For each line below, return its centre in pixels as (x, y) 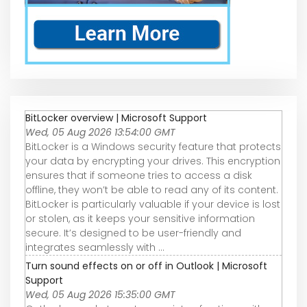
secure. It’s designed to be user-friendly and (133, 233)
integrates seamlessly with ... (95, 247)
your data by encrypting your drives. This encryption (153, 161)
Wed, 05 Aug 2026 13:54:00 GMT (100, 132)
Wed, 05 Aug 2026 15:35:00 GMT (100, 294)
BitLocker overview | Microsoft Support (116, 118)
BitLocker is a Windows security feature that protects (153, 146)
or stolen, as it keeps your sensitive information (140, 218)
